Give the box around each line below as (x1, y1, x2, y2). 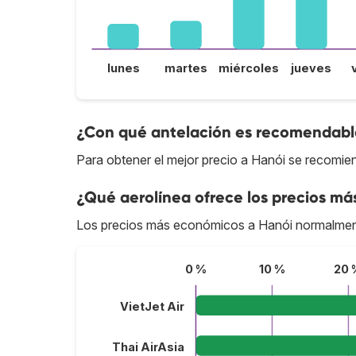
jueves (290, 60, 332, 75)
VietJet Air (119, 300, 184, 315)
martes (164, 60, 208, 75)
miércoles (218, 60, 279, 75)
